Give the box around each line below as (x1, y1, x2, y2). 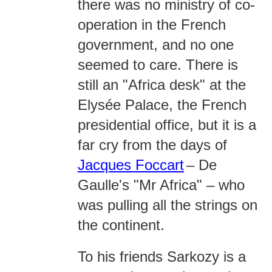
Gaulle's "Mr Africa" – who (78, 177, 245, 193)
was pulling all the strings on (78, 197, 257, 213)
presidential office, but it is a (78, 117, 256, 133)
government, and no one (78, 36, 234, 53)
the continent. (78, 217, 165, 233)
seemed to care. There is (78, 56, 238, 73)
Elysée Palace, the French (78, 97, 246, 113)
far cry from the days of (78, 137, 227, 153)
